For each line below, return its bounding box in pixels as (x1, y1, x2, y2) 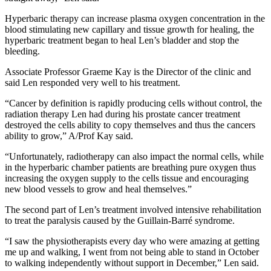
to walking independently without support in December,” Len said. (5, 257, 259, 268)
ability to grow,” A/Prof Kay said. (5, 130, 133, 141)
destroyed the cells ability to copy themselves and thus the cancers (5, 119, 255, 130)
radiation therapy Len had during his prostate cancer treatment (5, 108, 240, 119)
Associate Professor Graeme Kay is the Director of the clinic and (5, 66, 251, 77)
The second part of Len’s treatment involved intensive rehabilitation (5, 204, 261, 215)
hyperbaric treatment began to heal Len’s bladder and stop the (5, 34, 239, 45)
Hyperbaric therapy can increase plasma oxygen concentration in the (5, 13, 265, 24)
